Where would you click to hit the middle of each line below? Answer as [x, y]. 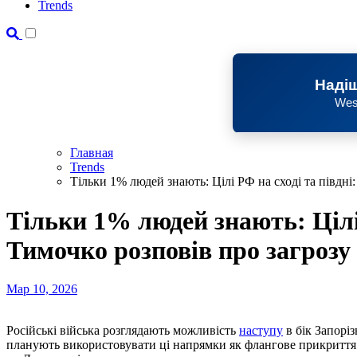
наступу [261, 331]
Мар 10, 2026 [42, 289]
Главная [92, 153]
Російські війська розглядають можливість [126, 331]
